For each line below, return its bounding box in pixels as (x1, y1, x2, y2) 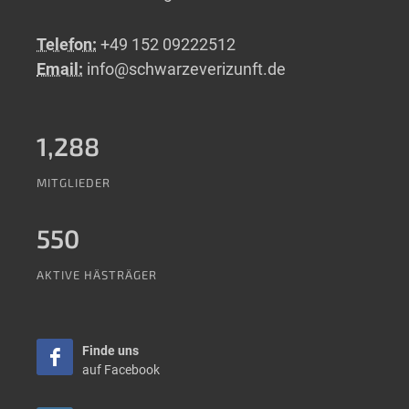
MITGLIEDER (37, 175, 110, 191)
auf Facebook (82, 362, 160, 379)
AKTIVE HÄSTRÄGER (37, 267, 157, 283)
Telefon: (37, 35, 97, 55)
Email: (37, 59, 83, 79)
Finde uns (82, 343, 139, 360)
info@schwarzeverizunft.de (87, 59, 286, 79)
